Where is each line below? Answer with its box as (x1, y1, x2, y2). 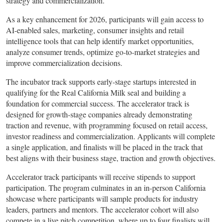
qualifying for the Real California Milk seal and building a (6, 87, 186, 98)
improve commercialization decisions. (6, 57, 122, 68)
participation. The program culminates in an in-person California (6, 182, 206, 193)
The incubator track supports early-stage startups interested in (6, 76, 196, 87)
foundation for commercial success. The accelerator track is (6, 98, 189, 109)
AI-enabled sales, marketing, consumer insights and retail (6, 25, 184, 36)
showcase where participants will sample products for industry (6, 193, 198, 204)
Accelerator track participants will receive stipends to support (6, 171, 195, 182)
